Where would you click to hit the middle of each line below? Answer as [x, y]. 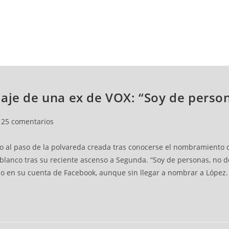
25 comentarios [27, 122]
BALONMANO [67, 55]
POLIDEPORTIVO [200, 55]
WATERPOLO [131, 55]
